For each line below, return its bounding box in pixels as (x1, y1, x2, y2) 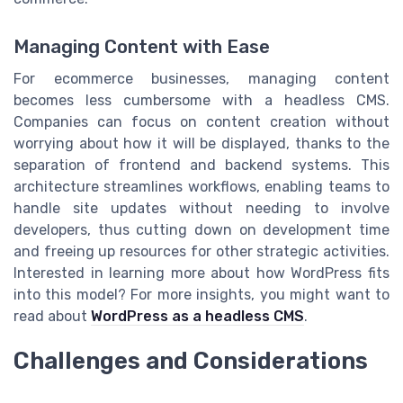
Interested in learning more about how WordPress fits (13, 264, 390, 282)
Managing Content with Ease (13, 35, 270, 58)
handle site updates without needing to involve (13, 199, 390, 217)
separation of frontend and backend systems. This (13, 156, 390, 174)
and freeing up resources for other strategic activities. (13, 242, 390, 260)
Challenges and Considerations (13, 347, 368, 375)
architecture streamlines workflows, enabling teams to (13, 177, 390, 195)
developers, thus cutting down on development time (13, 220, 390, 238)
